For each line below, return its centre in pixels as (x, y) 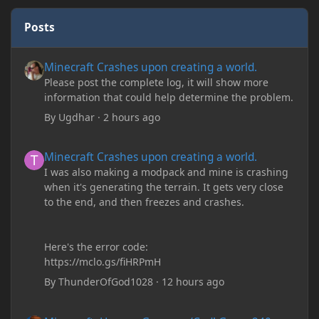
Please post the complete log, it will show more (157, 82)
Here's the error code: (96, 247)
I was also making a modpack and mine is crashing (167, 172)
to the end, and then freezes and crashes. (145, 202)
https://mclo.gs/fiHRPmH (103, 262)
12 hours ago (193, 282)
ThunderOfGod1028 (106, 282)
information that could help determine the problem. (169, 97)
